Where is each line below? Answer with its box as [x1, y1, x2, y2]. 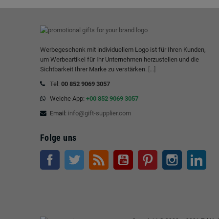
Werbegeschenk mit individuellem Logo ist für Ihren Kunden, [40, 45, 206, 53]
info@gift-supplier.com [68, 109, 131, 117]
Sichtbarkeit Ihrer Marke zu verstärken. [40, 65, 148, 73]
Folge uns [40, 132, 77, 143]
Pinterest [157, 151, 182, 158]
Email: [50, 109, 68, 117]
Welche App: [50, 94, 86, 102]
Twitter [84, 151, 104, 158]
